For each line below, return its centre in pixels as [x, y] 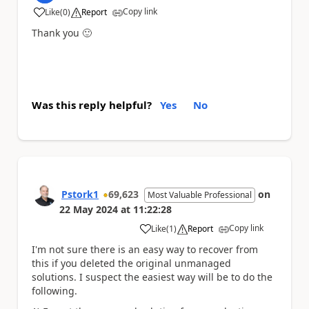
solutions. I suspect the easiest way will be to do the [152, 277]
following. [54, 290]
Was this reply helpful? [92, 104]
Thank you [57, 33]
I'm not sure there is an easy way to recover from [145, 249]
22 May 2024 [89, 209]
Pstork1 [80, 194]
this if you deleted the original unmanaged [131, 263]
